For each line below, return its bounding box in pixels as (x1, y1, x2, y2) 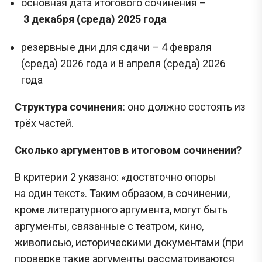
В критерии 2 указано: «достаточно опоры (15, 170, 216, 183)
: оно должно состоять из (123, 100, 246, 113)
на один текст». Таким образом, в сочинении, (15, 187, 230, 199)
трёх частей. (15, 116, 76, 129)
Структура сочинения (15, 100, 123, 113)
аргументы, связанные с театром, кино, (15, 219, 204, 232)
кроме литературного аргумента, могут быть (15, 203, 227, 216)
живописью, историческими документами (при (15, 236, 243, 249)
